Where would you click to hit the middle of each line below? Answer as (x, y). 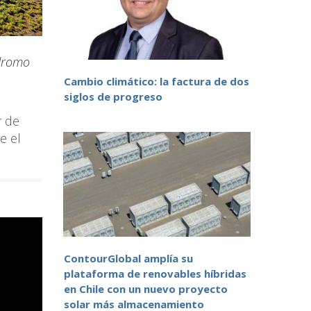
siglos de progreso (113, 97)
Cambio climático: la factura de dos (157, 82)
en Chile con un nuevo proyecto (146, 289)
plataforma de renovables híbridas (155, 274)
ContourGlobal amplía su (128, 259)
